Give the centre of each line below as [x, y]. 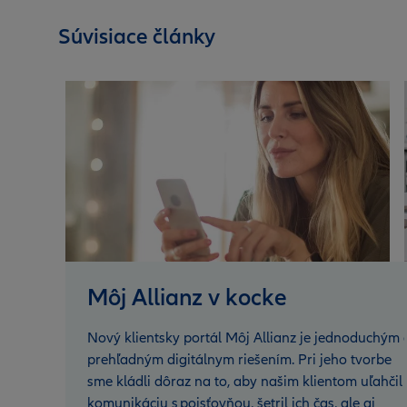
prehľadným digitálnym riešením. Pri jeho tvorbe [239, 359]
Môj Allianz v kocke [187, 298]
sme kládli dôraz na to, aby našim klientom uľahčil [245, 381]
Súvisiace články [137, 37]
